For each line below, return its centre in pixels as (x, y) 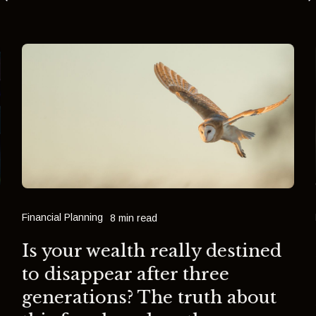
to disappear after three (126, 274)
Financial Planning (63, 218)
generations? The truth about (150, 298)
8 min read (134, 218)
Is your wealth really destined (152, 251)
